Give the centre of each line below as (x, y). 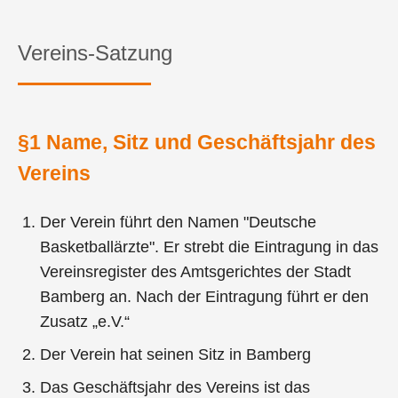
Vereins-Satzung (95, 52)
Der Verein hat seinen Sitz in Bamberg (176, 355)
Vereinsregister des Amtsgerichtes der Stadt (196, 272)
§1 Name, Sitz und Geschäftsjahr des (197, 142)
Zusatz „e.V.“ (85, 322)
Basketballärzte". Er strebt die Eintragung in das (210, 247)
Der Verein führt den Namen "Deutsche (179, 223)
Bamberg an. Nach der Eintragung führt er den (205, 297)
